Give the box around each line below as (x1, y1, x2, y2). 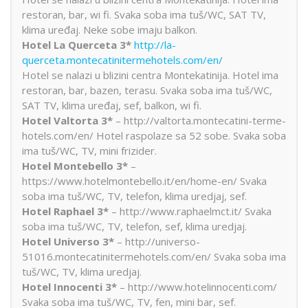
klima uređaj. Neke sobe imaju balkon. (22, 22, 197, 36)
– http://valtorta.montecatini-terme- (113, 113, 286, 127)
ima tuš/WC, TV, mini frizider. (22, 143, 157, 157)
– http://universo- (114, 234, 200, 248)
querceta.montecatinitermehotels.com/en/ (22, 52, 223, 67)
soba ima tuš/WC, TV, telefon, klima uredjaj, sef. (22, 188, 247, 203)
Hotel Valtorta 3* (22, 113, 113, 127)
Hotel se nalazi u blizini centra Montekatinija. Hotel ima (22, 67, 281, 82)
